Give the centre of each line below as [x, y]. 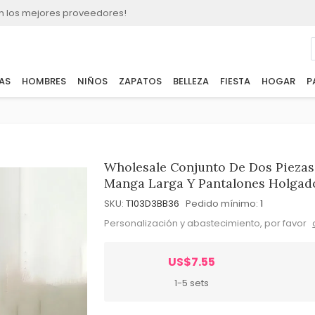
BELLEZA [191, 82]
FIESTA [235, 82]
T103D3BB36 [153, 204]
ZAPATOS [140, 82]
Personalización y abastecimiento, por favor [207, 223]
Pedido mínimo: [222, 204]
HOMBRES [44, 82]
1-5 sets [191, 283]
